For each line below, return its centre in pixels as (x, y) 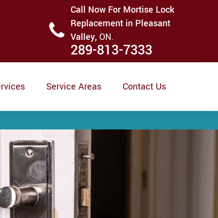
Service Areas (74, 87)
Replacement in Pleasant (120, 23)
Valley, (85, 37)
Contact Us (144, 87)
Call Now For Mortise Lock (122, 10)
